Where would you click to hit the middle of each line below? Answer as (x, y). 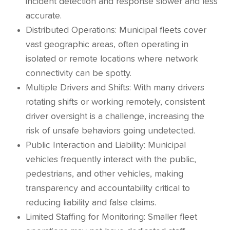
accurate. (44, 16)
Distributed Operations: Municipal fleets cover (116, 30)
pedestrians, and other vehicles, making (104, 174)
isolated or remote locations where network (112, 59)
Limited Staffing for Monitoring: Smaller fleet (111, 217)
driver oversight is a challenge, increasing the (115, 117)
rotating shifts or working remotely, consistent (115, 102)
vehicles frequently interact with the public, (111, 160)
